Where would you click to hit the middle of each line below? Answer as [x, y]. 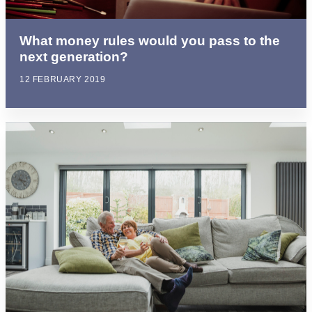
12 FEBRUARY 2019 [63, 80]
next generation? [74, 57]
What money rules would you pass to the [150, 41]
